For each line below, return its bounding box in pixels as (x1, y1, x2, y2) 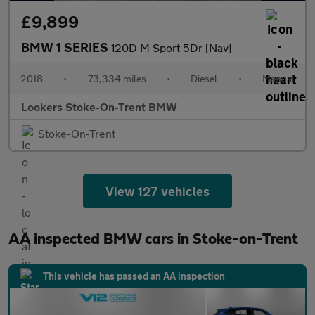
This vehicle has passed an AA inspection (43, 270, 225, 282)
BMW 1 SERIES (21, 39, 111, 55)
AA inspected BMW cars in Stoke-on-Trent (8, 231, 298, 247)
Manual (262, 72, 295, 84)
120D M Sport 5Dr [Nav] (111, 41, 231, 54)
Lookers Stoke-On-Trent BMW (21, 100, 177, 113)
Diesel (191, 72, 218, 84)
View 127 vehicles (105, 184, 210, 199)
